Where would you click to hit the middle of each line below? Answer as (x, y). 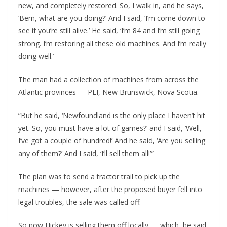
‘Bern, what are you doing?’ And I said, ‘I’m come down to (112, 18)
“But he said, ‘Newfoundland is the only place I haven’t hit (112, 116)
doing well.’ (36, 56)
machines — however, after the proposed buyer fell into (110, 190)
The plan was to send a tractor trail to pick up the (99, 177)
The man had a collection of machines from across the (108, 80)
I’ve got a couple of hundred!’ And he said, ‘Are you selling (112, 141)
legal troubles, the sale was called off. (80, 202)
